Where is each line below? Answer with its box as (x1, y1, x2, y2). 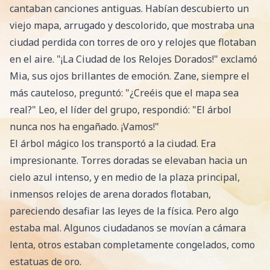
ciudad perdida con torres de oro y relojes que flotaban (10, 36, 256, 49)
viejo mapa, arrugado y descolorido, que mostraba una (10, 19, 254, 32)
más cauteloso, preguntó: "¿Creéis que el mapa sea (10, 86, 239, 99)
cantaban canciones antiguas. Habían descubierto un (10, 2, 249, 15)
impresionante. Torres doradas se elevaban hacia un (10, 154, 247, 167)
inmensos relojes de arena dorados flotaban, (10, 187, 211, 201)
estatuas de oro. (10, 255, 81, 268)
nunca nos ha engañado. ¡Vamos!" (10, 120, 159, 133)
